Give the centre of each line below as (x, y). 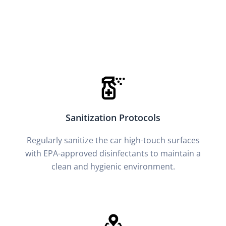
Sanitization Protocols (113, 117)
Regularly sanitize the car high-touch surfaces (113, 140)
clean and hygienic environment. (113, 166)
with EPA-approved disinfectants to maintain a (113, 153)
